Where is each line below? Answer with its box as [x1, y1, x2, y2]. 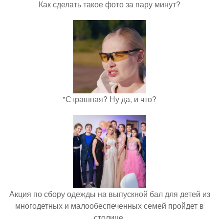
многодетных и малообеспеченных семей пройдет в [15, 200, 204, 212]
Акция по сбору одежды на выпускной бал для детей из [9, 188, 210, 200]
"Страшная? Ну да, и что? [63, 93, 156, 105]
